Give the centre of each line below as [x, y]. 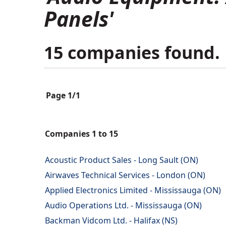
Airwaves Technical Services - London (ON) [125, 175]
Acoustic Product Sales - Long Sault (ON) [122, 160]
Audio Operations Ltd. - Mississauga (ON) [123, 206]
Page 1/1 [63, 96]
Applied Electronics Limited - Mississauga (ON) [133, 190]
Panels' [79, 19]
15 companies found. [132, 53]
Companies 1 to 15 [81, 134]
